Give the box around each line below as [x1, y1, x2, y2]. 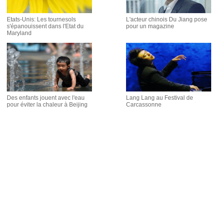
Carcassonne [126, 101, 162, 108]
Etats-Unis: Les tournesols [7, 16, 76, 23]
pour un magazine [126, 23, 174, 30]
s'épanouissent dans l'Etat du [7, 23, 84, 30]
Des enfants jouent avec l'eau [7, 94, 85, 101]
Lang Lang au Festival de [126, 94, 193, 101]
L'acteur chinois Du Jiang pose [126, 16, 207, 23]
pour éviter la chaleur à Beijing [7, 101, 88, 108]
